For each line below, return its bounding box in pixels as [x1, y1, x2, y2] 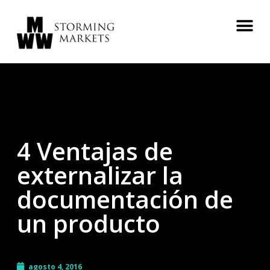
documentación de [17, 182, 233, 216]
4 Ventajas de [17, 134, 173, 168]
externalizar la [17, 158, 183, 192]
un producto [17, 206, 160, 240]
